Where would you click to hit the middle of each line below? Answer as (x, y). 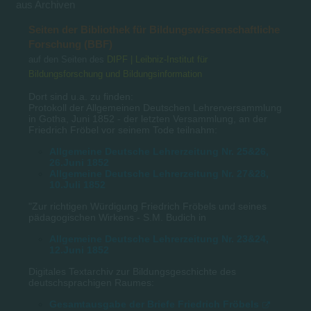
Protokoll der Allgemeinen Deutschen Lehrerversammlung (155, 108)
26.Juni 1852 (79, 163)
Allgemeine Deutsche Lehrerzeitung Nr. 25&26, (159, 152)
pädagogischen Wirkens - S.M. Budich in (118, 218)
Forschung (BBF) (71, 44)
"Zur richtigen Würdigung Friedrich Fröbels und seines (148, 207)
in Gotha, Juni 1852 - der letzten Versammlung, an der (148, 119)
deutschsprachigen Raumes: (92, 283)
